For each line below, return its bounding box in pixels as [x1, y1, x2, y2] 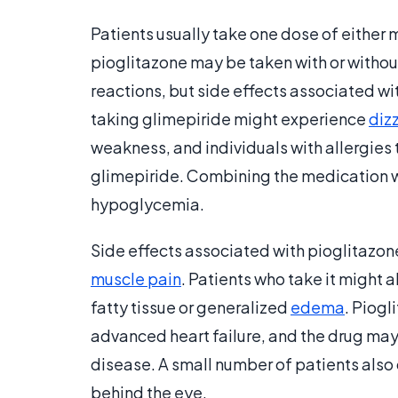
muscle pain [91, 268, 181, 290]
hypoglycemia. [91, 194, 204, 215]
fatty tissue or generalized [91, 297, 291, 318]
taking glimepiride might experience [91, 108, 369, 130]
